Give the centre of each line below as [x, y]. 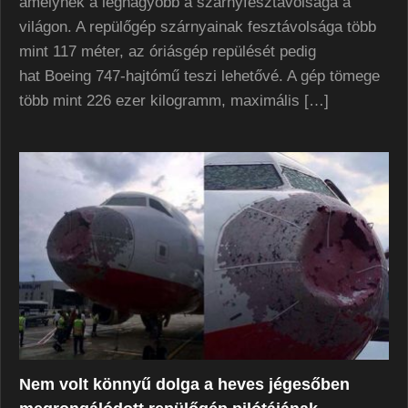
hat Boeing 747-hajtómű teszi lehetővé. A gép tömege [199, 76]
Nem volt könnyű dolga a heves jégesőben [184, 385]
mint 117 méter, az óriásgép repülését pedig [168, 51]
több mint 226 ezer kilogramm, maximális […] [174, 100]
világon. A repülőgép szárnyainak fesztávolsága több [198, 26]
